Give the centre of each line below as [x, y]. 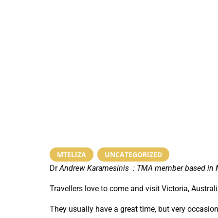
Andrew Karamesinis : [97, 168]
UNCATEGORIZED [133, 154]
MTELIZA [72, 154]
